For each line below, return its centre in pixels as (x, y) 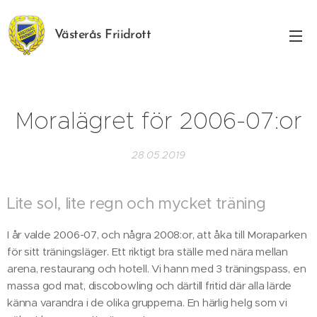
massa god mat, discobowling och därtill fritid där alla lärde (150, 286)
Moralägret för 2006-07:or (158, 121)
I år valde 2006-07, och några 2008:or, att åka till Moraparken (157, 235)
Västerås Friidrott (103, 35)
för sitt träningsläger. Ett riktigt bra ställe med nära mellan (148, 252)
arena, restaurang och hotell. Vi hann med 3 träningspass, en (157, 269)
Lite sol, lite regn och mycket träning (137, 203)
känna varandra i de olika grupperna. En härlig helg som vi (147, 302)
